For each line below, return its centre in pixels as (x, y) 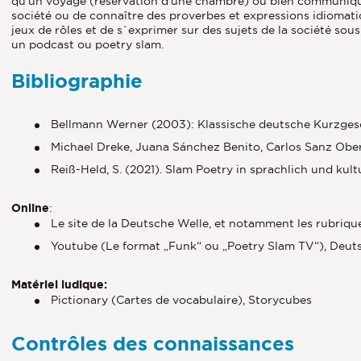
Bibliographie (77, 81)
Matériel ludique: (59, 284)
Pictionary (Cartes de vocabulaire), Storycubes (181, 299)
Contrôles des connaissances (153, 343)
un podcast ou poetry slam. (87, 44)
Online (30, 207)
